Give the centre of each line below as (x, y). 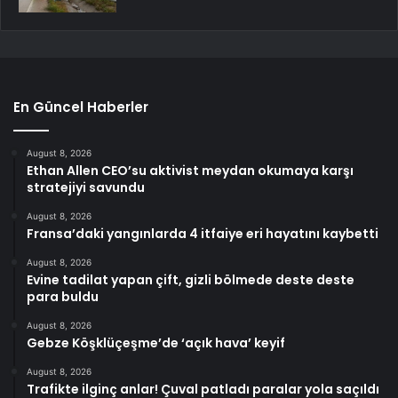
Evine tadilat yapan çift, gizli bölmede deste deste (191, 279)
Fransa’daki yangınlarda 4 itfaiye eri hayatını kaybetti (203, 233)
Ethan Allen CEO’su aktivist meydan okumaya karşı (190, 170)
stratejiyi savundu (86, 187)
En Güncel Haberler (81, 107)
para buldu (63, 296)
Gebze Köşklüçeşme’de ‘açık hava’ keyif (156, 342)
